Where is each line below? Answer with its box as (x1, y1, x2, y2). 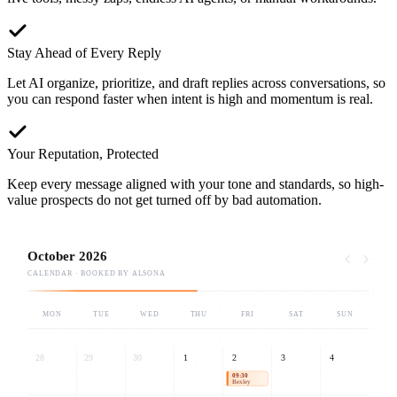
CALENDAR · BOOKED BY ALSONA (27, 269, 165, 278)
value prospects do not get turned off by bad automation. (7, 192, 322, 208)
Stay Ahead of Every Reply (7, 45, 161, 61)
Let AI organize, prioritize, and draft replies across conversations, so (7, 75, 385, 91)
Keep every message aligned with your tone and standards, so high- (7, 176, 384, 192)
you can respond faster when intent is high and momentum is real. (7, 91, 373, 107)
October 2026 (27, 249, 108, 264)
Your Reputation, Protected (7, 146, 159, 162)
